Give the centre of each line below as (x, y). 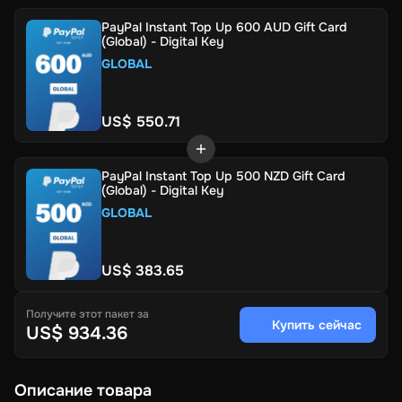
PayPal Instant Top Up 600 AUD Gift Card (224, 26)
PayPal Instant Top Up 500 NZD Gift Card (223, 175)
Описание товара (83, 390)
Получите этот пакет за (87, 314)
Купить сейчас (317, 324)
